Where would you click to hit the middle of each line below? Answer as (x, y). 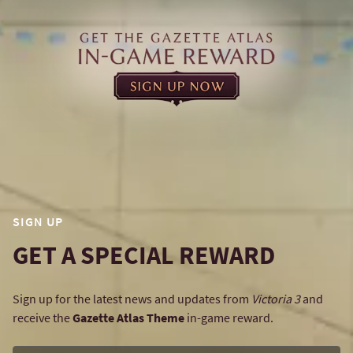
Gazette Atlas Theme (128, 317)
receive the (43, 317)
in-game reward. (229, 317)
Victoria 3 (276, 298)
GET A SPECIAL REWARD (144, 255)
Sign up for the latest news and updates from (132, 298)
